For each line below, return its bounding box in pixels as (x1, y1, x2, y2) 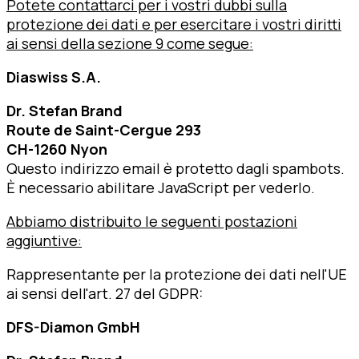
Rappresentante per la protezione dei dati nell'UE (6, 264, 347, 284)
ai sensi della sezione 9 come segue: (6, 34, 253, 54)
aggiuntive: (6, 231, 82, 251)
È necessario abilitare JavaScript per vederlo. (6, 178, 315, 198)
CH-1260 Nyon (6, 139, 107, 159)
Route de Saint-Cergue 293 (6, 120, 201, 140)
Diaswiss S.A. (6, 67, 101, 87)
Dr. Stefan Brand (6, 101, 123, 121)
